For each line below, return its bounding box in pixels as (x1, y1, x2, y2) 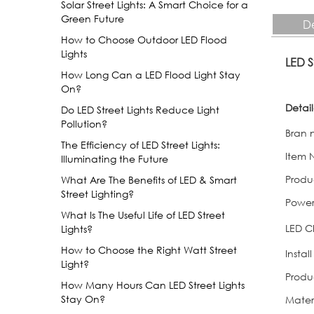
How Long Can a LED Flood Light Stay (61, 68, 240, 81)
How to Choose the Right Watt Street (61, 243, 237, 257)
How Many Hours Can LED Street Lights (61, 278, 245, 292)
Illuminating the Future (61, 152, 168, 165)
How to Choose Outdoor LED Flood (61, 33, 227, 46)
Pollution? (61, 117, 107, 130)
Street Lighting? (61, 187, 134, 200)
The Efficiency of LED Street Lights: (61, 138, 220, 151)
